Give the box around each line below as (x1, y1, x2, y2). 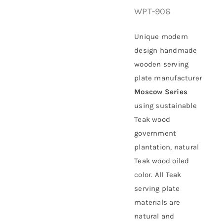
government (134, 129, 177, 138)
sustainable (155, 101, 197, 110)
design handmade (134, 46, 197, 55)
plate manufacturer (134, 74, 202, 82)
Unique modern (134, 32, 188, 41)
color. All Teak (134, 170, 182, 179)
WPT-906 (134, 6, 171, 17)
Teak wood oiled (134, 156, 189, 165)
